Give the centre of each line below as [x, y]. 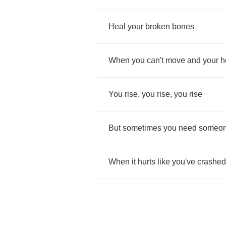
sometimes [142, 128]
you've [184, 162]
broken [158, 26]
